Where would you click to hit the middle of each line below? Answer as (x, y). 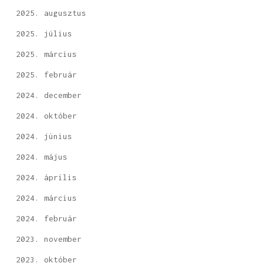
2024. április (46, 177)
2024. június (44, 136)
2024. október (46, 115)
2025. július (44, 33)
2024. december (48, 95)
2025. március (46, 54)
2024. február (46, 218)
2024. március (46, 198)
